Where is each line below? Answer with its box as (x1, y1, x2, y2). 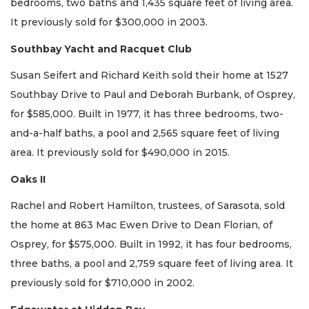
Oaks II (10, 172, 46, 186)
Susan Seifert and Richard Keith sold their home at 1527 (10, 69, 288, 82)
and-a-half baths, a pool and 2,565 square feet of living (10, 127, 279, 140)
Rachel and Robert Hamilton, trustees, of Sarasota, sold (10, 199, 285, 212)
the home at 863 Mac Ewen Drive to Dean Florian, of (10, 219, 272, 232)
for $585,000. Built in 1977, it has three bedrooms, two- (10, 108, 283, 121)
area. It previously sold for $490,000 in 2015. (10, 146, 230, 159)
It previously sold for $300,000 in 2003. (10, 16, 208, 29)
